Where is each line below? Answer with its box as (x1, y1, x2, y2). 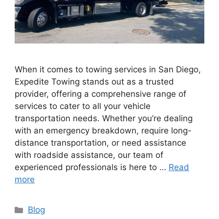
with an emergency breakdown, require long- (15, 126, 192, 136)
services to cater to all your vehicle (15, 101, 151, 111)
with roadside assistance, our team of (15, 150, 163, 160)
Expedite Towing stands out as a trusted (15, 77, 174, 87)
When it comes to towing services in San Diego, (15, 65, 201, 75)
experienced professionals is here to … (15, 162, 169, 173)
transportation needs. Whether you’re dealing (15, 113, 193, 124)
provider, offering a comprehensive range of (15, 89, 186, 99)
